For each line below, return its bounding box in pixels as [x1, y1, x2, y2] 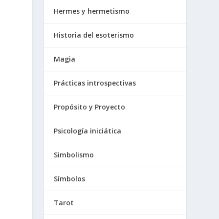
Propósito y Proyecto [54, 102, 126, 112]
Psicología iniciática [54, 126, 122, 136]
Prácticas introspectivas [54, 78, 136, 88]
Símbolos [54, 174, 86, 184]
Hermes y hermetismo [54, 6, 130, 16]
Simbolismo [54, 150, 94, 160]
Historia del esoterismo [54, 30, 134, 40]
